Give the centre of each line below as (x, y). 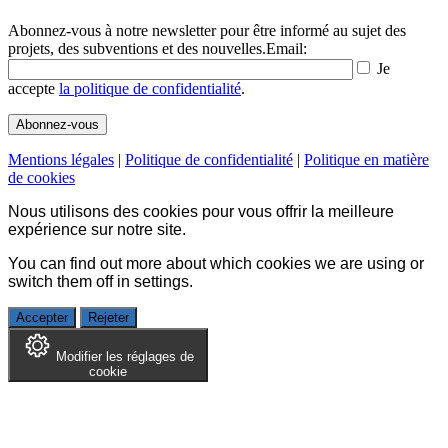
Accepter (42, 317)
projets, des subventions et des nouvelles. (137, 48)
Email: (286, 48)
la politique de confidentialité (150, 88)
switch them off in (71, 281)
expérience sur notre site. (97, 229)
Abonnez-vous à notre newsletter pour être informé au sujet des (207, 30)
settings (161, 281)
